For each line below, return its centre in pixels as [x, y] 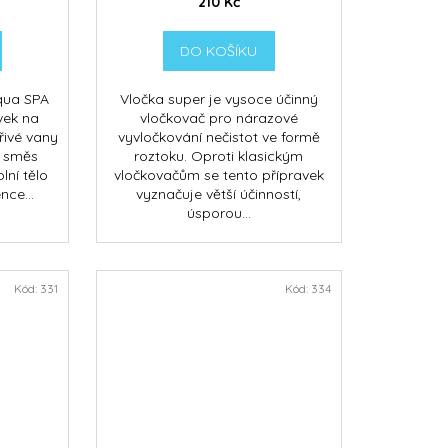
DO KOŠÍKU [219, 51]
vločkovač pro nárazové [218, 118]
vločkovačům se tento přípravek [218, 175]
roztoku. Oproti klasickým [219, 156]
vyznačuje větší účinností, [219, 194]
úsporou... [218, 213]
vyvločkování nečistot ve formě [218, 137]
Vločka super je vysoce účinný [218, 99]
